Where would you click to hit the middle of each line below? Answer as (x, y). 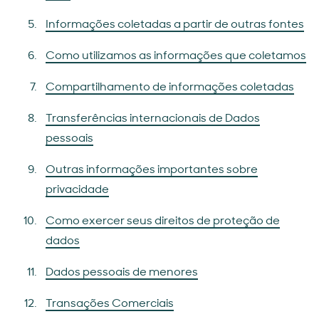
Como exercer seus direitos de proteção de (163, 221)
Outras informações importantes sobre (152, 170)
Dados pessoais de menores (122, 273)
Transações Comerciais (110, 304)
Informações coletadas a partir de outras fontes (175, 25)
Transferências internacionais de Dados (153, 119)
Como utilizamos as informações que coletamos (176, 56)
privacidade (77, 190)
